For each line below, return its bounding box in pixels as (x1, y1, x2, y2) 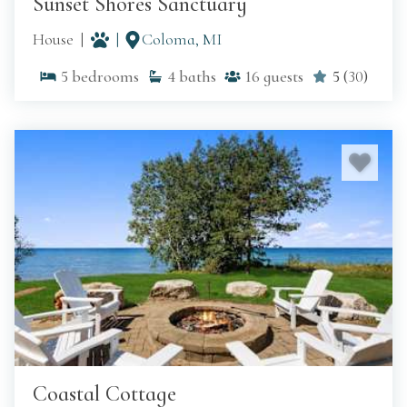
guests (263, 66, 303, 87)
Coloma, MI (142, 29, 222, 50)
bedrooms (72, 66, 139, 87)
